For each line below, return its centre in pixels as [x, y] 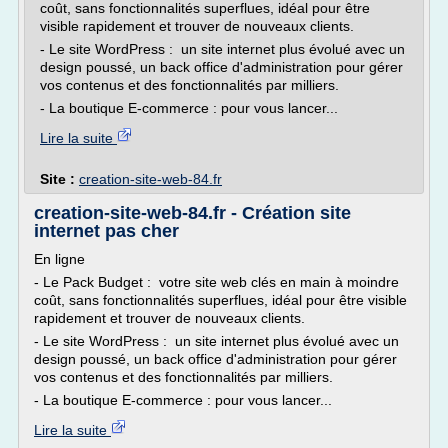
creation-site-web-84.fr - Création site [192, 213]
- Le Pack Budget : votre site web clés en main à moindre [216, 282]
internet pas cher [106, 231]
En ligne [59, 259]
